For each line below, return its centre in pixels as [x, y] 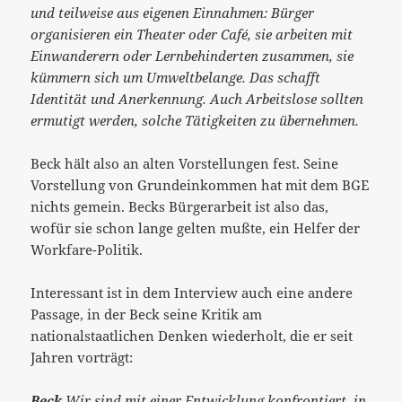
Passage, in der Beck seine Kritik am [147, 314]
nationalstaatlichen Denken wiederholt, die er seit [192, 335]
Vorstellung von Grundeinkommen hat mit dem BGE [200, 184]
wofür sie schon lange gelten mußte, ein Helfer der [196, 227]
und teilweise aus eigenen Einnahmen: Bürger [173, 12]
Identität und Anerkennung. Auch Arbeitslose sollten [197, 98]
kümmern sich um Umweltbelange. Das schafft [176, 77]
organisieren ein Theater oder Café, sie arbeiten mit [192, 34]
